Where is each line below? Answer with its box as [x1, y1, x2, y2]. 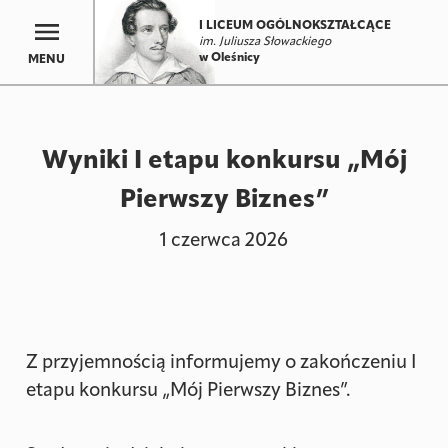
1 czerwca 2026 [160, 232, 288, 251]
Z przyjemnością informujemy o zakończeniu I [26, 353, 417, 373]
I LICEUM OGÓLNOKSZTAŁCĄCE [199, 20, 392, 32]
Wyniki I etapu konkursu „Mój [41, 149, 407, 174]
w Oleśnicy [199, 52, 261, 64]
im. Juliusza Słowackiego [199, 36, 332, 48]
